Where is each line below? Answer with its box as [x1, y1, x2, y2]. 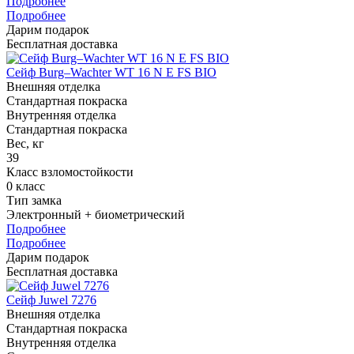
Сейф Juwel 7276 [6, 292, 96, 307]
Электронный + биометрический [6, 207, 185, 221]
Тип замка [6, 193, 62, 207]
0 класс [6, 179, 45, 193]
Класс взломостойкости [6, 164, 134, 179]
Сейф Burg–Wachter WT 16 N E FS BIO [6, 65, 217, 79]
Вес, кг [6, 136, 44, 150]
